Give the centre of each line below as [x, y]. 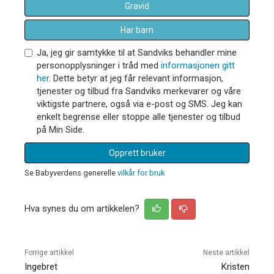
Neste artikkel [226, 252]
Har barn [137, 30]
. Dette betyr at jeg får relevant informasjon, [136, 78]
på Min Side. [61, 129]
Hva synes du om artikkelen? [83, 208]
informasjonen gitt [198, 65]
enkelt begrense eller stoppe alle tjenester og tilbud [139, 117]
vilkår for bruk [141, 172]
